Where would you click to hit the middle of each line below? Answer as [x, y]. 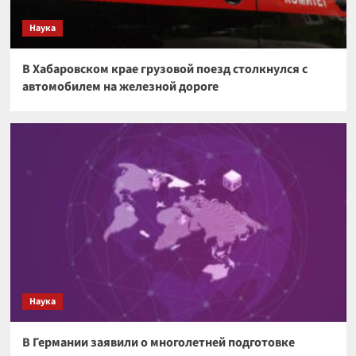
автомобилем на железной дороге [120, 87]
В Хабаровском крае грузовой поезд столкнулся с [164, 70]
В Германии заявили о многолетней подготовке [158, 343]
